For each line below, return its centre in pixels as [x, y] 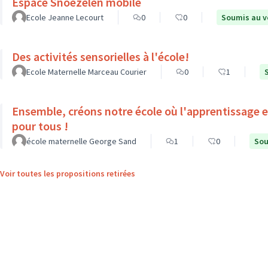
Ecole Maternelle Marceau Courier [86, 72]
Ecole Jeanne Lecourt [65, 17]
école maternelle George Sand [81, 141]
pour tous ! [40, 126]
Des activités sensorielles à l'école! [100, 57]
